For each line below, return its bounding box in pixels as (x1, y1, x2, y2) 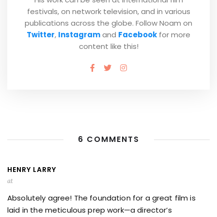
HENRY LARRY (7, 165, 56, 174)
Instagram (58, 30, 100, 40)
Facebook (118, 30, 157, 40)
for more (157, 30, 190, 40)
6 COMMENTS (77, 134, 139, 145)
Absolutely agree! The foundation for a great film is (7, 193, 196, 203)
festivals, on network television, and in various (27, 6, 190, 16)
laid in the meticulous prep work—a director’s (7, 205, 172, 215)
